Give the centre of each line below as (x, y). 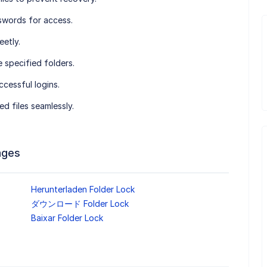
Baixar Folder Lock (67, 218)
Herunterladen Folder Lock (83, 190)
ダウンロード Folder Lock (80, 204)
